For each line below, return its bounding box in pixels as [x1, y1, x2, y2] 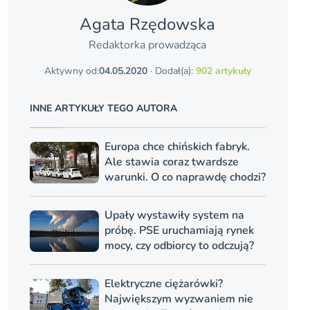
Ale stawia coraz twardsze [104, 154, 239, 170]
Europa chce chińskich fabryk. [104, 138, 250, 154]
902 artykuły [195, 64, 251, 77]
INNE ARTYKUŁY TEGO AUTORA [29, 101, 177, 115]
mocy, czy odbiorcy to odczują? [104, 237, 254, 253]
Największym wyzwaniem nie [104, 291, 253, 307]
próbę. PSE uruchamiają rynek [104, 222, 254, 238]
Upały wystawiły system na [104, 207, 244, 223]
